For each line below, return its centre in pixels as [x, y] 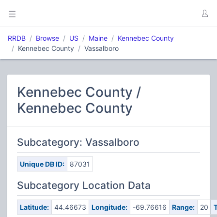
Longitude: [109, 207]
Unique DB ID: [42, 164]
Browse [47, 38]
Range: [183, 207]
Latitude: [34, 207]
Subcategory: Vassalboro [78, 142]
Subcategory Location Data [84, 185]
